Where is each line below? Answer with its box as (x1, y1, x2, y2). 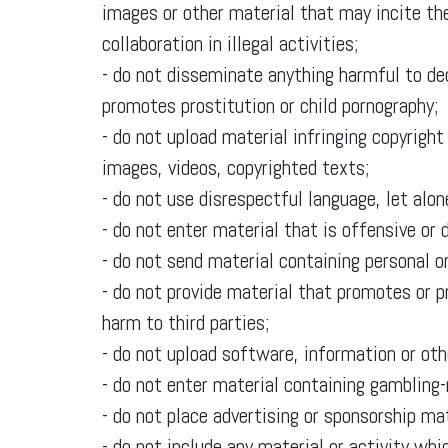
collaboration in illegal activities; (102, 30, 359, 57)
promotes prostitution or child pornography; (102, 92, 439, 119)
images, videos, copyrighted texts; (102, 154, 370, 181)
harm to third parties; (102, 309, 270, 336)
